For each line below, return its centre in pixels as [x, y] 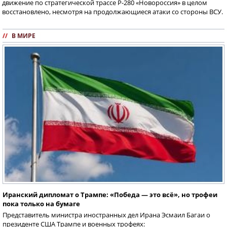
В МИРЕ [24, 36]
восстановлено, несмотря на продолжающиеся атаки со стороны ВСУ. [112, 12]
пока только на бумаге [41, 204]
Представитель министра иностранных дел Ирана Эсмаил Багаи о [106, 215]
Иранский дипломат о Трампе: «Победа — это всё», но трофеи [110, 195]
